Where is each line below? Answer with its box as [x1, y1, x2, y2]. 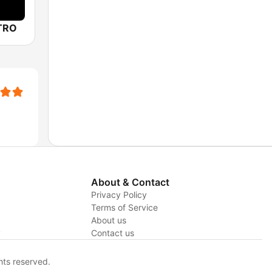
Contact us [90, 228, 134, 239]
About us [90, 215, 126, 226]
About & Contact [90, 176, 169, 189]
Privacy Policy [90, 189, 147, 200]
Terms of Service [90, 202, 158, 213]
